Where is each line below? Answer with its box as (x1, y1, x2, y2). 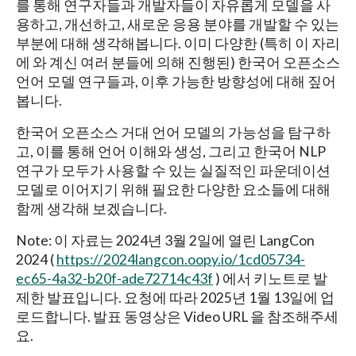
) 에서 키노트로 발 (213, 269, 327, 287)
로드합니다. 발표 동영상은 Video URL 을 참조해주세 (16, 308, 339, 325)
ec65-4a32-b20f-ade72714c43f (16, 269, 213, 287)
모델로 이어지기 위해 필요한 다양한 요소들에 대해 (16, 180, 331, 198)
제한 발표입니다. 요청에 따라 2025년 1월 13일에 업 (16, 288, 335, 306)
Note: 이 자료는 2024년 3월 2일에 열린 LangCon (16, 231, 315, 249)
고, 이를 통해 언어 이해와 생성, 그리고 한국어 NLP (16, 142, 326, 160)
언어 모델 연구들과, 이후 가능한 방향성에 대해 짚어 (16, 72, 336, 90)
